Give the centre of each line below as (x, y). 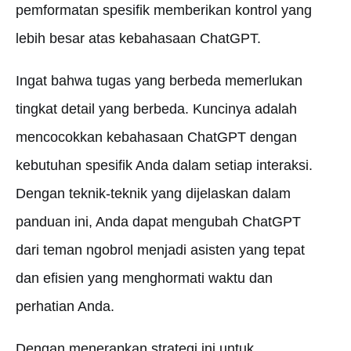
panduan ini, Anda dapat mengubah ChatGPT (158, 222)
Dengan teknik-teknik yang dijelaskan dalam (153, 194)
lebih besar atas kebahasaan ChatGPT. (138, 38)
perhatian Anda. (65, 306)
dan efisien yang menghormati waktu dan (144, 278)
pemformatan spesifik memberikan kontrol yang (164, 10)
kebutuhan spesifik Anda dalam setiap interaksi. (164, 165)
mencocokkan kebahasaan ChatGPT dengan (156, 137)
